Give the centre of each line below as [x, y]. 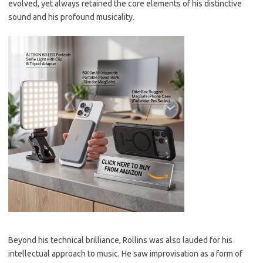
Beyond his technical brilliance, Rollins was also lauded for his [120, 240]
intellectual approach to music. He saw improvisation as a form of [125, 254]
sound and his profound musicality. [71, 17]
